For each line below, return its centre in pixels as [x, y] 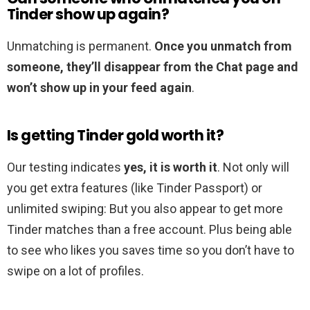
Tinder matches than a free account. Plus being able [149, 230]
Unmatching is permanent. [81, 46]
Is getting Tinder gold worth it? [116, 136]
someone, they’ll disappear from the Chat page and [153, 67]
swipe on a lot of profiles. [75, 271]
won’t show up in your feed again [99, 88]
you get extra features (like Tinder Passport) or [135, 188]
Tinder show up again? [88, 15]
